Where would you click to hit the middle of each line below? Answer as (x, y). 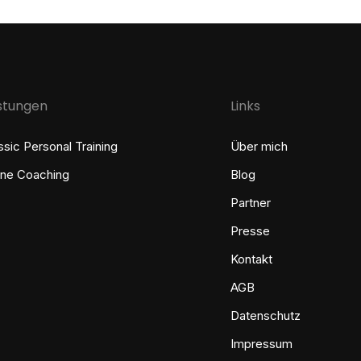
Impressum (261, 344)
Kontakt (251, 259)
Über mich (259, 146)
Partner (250, 203)
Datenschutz (265, 315)
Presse (250, 231)
